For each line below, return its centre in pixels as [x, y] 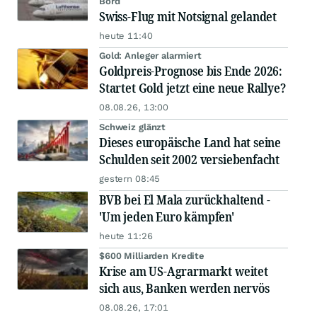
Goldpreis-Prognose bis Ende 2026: [191, 71]
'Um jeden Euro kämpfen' [167, 217]
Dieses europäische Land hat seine [190, 142]
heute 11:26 [126, 236]
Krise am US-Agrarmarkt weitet [184, 271]
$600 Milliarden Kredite [152, 256]
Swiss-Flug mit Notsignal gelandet [188, 16]
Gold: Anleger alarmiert [151, 56]
